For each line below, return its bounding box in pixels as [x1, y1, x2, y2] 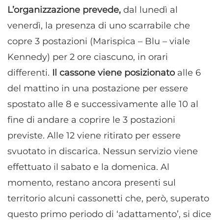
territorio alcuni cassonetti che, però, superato [7, 192, 209, 204]
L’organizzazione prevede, [7, 4, 121, 15]
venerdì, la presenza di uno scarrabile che [7, 20, 190, 31]
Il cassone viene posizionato [52, 67, 177, 78]
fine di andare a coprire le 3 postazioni [7, 114, 175, 125]
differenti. [7, 67, 52, 78]
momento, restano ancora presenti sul [7, 177, 176, 188]
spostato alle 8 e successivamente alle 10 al [7, 98, 198, 110]
